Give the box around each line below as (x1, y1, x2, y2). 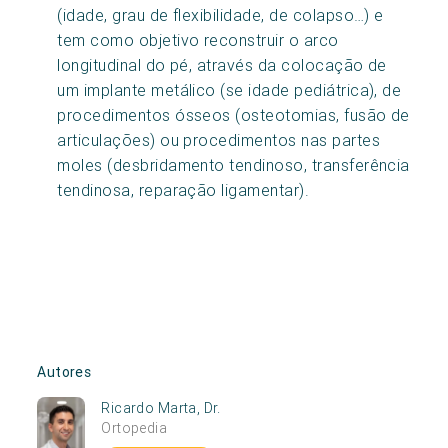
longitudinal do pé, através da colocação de (57, 54, 387, 75)
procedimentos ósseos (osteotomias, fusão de (57, 104, 410, 125)
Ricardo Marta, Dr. (101, 398, 221, 417)
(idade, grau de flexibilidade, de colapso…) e (57, 4, 384, 25)
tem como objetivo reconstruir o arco (57, 29, 339, 50)
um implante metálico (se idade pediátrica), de (57, 79, 402, 100)
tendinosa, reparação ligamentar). (57, 179, 310, 200)
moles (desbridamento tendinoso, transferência (57, 154, 410, 175)
